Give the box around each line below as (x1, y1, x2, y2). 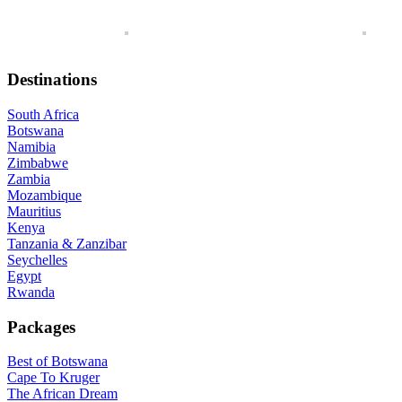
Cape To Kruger (7, 370, 100, 386)
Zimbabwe (7, 154, 68, 170)
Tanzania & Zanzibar (7, 235, 127, 251)
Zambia (7, 170, 50, 187)
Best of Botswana (7, 354, 108, 370)
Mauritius (7, 203, 61, 219)
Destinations (7, 70, 97, 90)
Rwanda (7, 284, 55, 300)
